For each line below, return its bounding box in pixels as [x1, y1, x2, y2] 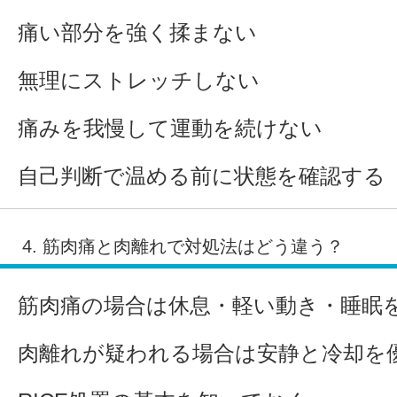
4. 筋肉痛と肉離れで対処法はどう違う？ [22, 236, 344, 256]
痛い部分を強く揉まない [18, 19, 257, 44]
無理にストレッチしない [18, 67, 260, 92]
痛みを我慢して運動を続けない [18, 115, 323, 140]
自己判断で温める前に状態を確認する [18, 163, 385, 188]
